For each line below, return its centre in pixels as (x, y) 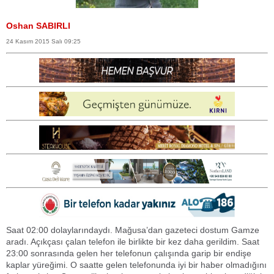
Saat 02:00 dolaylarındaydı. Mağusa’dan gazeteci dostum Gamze (133, 230)
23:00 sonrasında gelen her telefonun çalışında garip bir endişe (129, 253)
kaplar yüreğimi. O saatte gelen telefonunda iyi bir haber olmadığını (136, 265)
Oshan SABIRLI (38, 26)
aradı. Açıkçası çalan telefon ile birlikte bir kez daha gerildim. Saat (133, 241)
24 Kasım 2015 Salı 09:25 (43, 41)
